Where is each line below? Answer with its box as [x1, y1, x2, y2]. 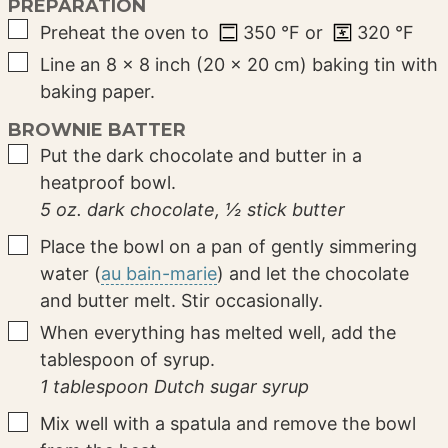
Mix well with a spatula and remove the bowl [40, 413, 417, 435]
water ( [40, 263, 102, 285]
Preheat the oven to [40, 21, 215, 43]
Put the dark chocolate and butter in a [40, 145, 363, 167]
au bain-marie [101, 263, 218, 285]
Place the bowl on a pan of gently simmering [40, 236, 418, 258]
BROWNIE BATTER [8, 119, 187, 142]
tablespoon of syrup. [40, 349, 216, 371]
